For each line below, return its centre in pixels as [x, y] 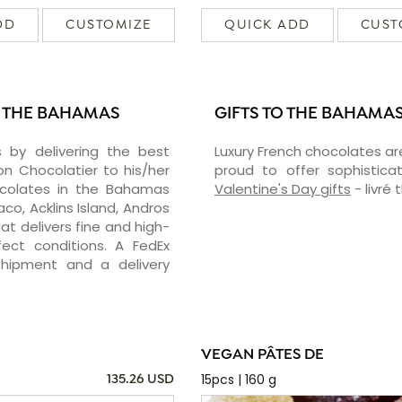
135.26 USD [140, 379]
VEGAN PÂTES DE [262, 355]
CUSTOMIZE [109, 25]
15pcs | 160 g [239, 379]
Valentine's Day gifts [283, 188]
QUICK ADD [267, 25]
